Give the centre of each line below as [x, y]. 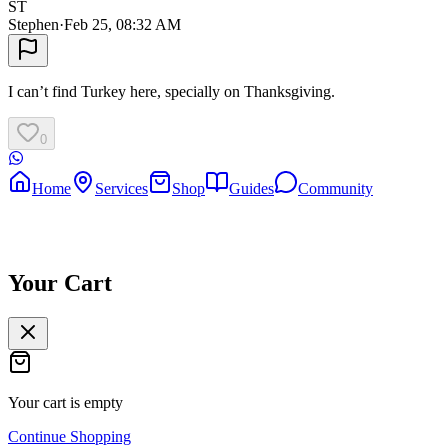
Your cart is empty [65, 402]
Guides [251, 189]
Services [121, 189]
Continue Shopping [69, 436]
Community [335, 189]
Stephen [33, 25]
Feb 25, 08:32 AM [122, 25]
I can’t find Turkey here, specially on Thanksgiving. [171, 92]
